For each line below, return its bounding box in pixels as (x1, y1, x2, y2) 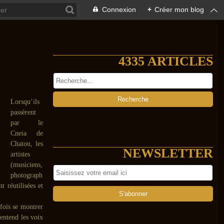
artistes (10, 150, 30, 158)
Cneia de (10, 129, 43, 137)
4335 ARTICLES (118, 54, 213, 68)
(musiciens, (10, 161, 42, 168)
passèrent (10, 108, 36, 116)
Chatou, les (10, 140, 43, 147)
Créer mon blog (154, 5, 204, 13)
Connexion (102, 5, 136, 13)
